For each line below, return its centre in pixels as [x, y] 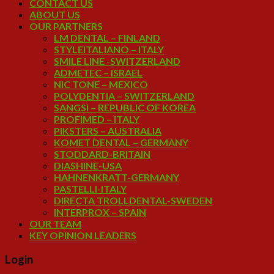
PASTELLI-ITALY [90, 189]
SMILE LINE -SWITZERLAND [117, 61]
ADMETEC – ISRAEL [98, 73]
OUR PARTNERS [66, 26]
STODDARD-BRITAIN [102, 154]
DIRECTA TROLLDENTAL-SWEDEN [133, 201]
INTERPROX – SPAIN [100, 212]
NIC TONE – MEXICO [101, 84]
